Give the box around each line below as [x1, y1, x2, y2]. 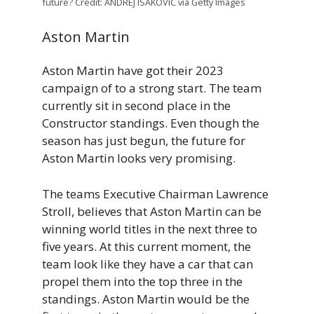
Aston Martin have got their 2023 [42, 62, 224, 79]
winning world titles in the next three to [42, 220, 257, 237]
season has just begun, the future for [42, 132, 245, 149]
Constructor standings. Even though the [42, 115, 259, 132]
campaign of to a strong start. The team [42, 80, 261, 97]
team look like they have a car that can [42, 255, 253, 272]
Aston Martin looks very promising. [42, 150, 235, 167]
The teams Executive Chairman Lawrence [42, 185, 268, 202]
